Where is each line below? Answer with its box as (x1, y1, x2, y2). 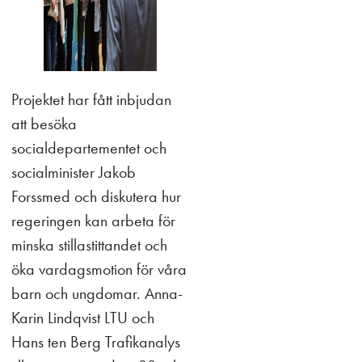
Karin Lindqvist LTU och (11, 307, 154, 328)
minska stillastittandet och (11, 234, 167, 255)
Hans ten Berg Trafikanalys (11, 331, 180, 352)
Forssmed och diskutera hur (11, 186, 181, 207)
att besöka (11, 113, 77, 134)
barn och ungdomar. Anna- (11, 283, 183, 304)
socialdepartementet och (11, 137, 166, 158)
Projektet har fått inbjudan (11, 89, 171, 110)
